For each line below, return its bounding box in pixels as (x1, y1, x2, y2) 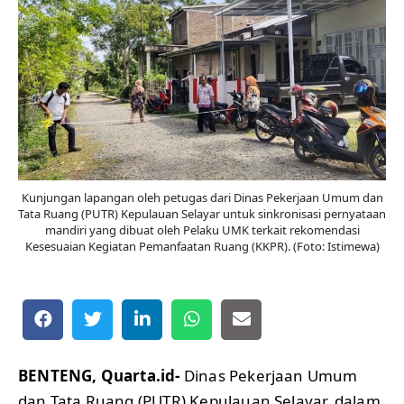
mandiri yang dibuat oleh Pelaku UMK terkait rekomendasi (44, 221, 360, 238)
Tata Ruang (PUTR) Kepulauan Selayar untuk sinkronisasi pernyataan (18, 205, 386, 222)
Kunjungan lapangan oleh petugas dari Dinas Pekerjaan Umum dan (21, 188, 383, 206)
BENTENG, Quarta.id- (18, 364, 180, 386)
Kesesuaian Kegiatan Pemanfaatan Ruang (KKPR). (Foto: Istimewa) (24, 237, 380, 254)
